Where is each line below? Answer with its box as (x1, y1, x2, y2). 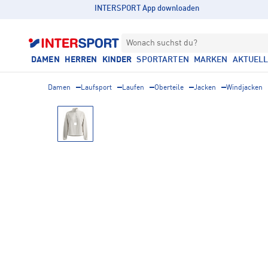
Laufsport (81, 84, 112, 92)
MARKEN (193, 56, 228, 64)
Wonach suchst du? (126, 39, 197, 47)
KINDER (102, 56, 132, 64)
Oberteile (154, 84, 184, 92)
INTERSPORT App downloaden (95, 5, 200, 13)
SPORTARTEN (136, 56, 189, 64)
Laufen (122, 84, 144, 92)
